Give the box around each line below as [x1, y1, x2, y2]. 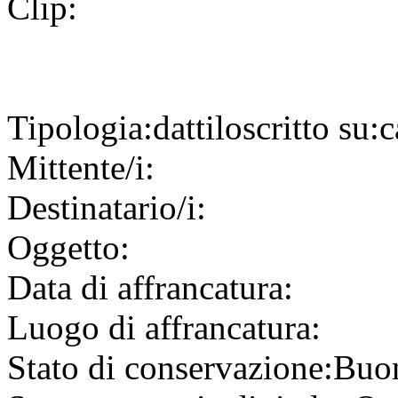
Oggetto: [7, 228, 130, 267]
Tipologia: [7, 108, 153, 147]
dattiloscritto [153, 108, 338, 147]
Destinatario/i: [7, 188, 206, 227]
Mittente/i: [7, 148, 155, 187]
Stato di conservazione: [7, 348, 333, 387]
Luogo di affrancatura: [7, 308, 321, 347]
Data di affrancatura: [7, 268, 293, 307]
